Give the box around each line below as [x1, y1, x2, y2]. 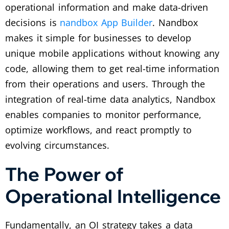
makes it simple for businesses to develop [5, 31, 192, 44]
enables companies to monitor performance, [5, 108, 202, 121]
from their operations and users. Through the [5, 77, 205, 90]
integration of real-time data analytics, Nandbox [5, 93, 215, 105]
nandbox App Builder [60, 16, 153, 29]
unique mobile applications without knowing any [5, 47, 219, 59]
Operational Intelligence [5, 184, 221, 208]
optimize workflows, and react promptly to [5, 123, 192, 136]
